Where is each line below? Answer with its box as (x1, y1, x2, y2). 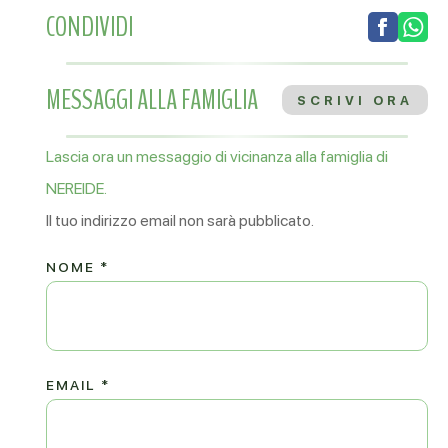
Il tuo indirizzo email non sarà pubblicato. (46, 211, 315, 230)
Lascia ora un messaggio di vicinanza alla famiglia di (46, 147, 389, 166)
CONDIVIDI (46, 8, 134, 46)
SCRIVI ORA (296, 92, 413, 108)
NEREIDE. (46, 179, 108, 198)
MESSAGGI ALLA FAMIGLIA (46, 81, 259, 119)
